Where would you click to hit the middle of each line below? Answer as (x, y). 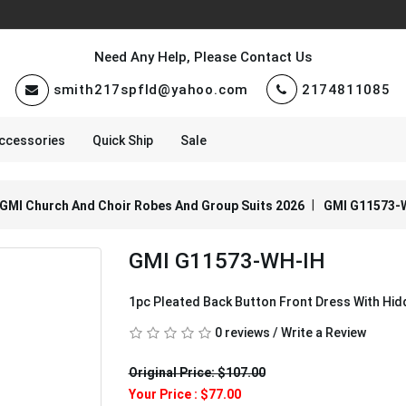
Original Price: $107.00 (197, 372)
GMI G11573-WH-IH (227, 261)
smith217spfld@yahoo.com (151, 90)
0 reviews (242, 333)
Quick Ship (123, 140)
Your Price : (164, 394)
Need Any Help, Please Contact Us (203, 57)
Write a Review (323, 333)
